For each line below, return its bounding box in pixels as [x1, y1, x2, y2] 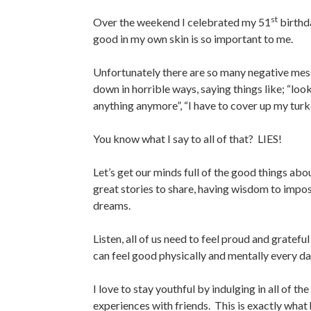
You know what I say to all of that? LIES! [93, 132, 282, 146]
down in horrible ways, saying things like [93, 82, 282, 96]
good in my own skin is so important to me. [93, 32, 293, 46]
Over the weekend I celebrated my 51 [93, 15, 271, 29]
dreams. [93, 199, 131, 212]
